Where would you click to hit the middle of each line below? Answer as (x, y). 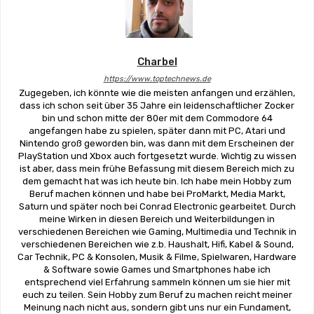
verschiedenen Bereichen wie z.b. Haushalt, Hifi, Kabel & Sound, (157, 244)
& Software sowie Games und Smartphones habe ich (157, 269)
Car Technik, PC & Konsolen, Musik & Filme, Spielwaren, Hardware (157, 257)
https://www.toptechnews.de (157, 78)
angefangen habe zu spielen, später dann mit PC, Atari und (157, 130)
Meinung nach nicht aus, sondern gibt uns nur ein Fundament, (157, 307)
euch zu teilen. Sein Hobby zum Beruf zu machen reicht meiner (157, 294)
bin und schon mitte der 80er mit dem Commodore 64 (157, 118)
